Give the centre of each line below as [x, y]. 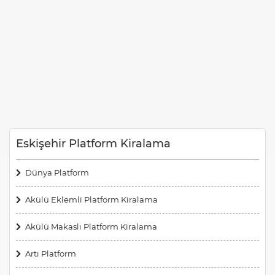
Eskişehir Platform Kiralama [93, 143]
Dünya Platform [57, 172]
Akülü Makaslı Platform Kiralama [91, 226]
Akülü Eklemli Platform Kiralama [91, 199]
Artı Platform [51, 253]
